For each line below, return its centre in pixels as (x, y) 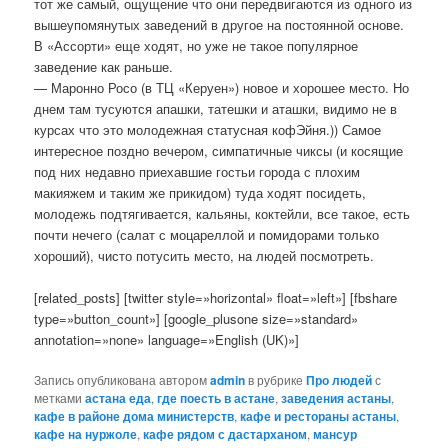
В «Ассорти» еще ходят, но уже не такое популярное (196, 45)
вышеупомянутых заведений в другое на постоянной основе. (219, 24)
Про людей (339, 380)
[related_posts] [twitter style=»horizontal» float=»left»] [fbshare (216, 297)
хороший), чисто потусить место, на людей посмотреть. (204, 255)
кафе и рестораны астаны (318, 416)
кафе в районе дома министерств (134, 416)
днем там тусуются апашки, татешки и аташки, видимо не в (216, 108)
